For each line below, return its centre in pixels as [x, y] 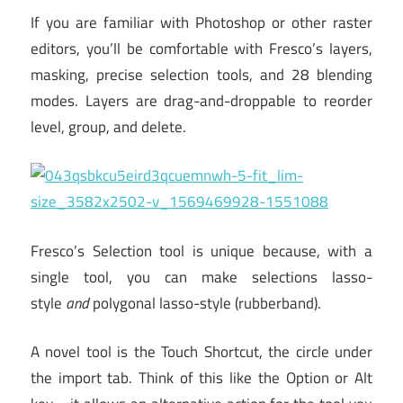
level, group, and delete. [108, 126]
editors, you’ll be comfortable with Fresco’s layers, [201, 48]
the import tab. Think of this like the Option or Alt [201, 378]
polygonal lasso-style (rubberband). [205, 303]
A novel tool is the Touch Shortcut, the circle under [201, 352]
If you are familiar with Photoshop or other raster [201, 22]
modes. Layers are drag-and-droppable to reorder [201, 100]
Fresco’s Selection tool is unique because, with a [201, 251]
